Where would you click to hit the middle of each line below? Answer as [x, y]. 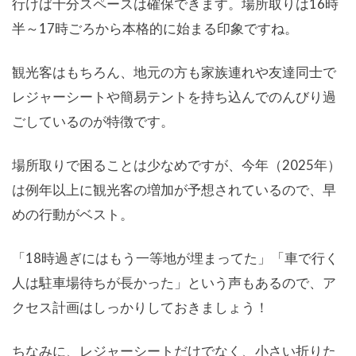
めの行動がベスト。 [73, 215]
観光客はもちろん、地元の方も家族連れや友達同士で [174, 72]
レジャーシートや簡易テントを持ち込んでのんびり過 [174, 97]
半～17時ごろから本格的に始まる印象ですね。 [155, 29]
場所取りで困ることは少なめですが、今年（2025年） [176, 165]
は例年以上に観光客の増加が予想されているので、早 [174, 190]
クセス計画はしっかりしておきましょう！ [140, 308]
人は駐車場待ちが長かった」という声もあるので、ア [174, 283]
